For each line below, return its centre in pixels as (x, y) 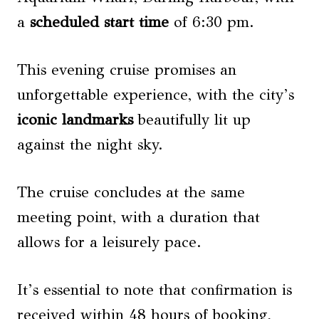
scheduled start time (99, 22)
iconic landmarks (75, 119)
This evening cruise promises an (127, 69)
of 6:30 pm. (211, 22)
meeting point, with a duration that (138, 217)
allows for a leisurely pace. (109, 242)
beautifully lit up (192, 119)
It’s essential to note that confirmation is (155, 289)
